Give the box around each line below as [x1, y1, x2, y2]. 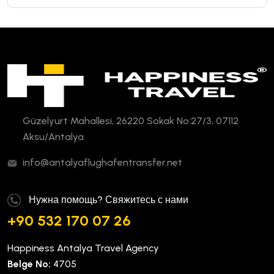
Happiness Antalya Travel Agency [7, 242, 159, 254]
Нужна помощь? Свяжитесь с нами [29, 194, 188, 206]
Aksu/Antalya [23, 131, 84, 143]
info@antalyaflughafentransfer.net [23, 157, 182, 169]
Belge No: [7, 258, 51, 270]
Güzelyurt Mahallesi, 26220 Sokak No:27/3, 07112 [23, 115, 239, 127]
